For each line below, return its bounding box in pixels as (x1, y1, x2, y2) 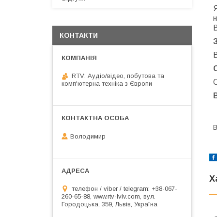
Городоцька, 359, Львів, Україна (62, 200, 157, 208)
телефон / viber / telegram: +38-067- (72, 185, 177, 192)
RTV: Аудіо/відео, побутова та (72, 72, 164, 79)
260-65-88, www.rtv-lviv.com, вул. (62, 192, 155, 200)
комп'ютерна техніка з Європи (62, 80, 152, 87)
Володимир (70, 132, 106, 140)
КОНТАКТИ (60, 31, 98, 39)
